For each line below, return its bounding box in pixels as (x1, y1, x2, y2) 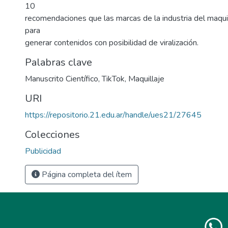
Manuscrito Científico (25, 73, 98, 85)
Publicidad (25, 146, 61, 157)
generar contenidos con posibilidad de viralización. (25, 37, 198, 49)
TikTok (102, 73, 125, 85)
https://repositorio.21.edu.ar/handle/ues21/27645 (25, 109, 202, 121)
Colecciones (25, 128, 80, 142)
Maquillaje (128, 73, 164, 85)
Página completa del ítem (40, 169, 132, 181)
